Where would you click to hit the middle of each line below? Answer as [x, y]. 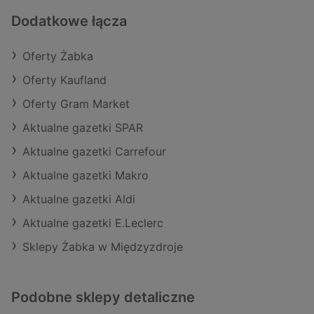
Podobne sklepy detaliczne [103, 297]
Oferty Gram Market [76, 104]
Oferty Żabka [58, 56]
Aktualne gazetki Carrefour [94, 151]
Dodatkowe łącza [69, 21]
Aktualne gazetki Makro [86, 175]
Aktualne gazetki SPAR [83, 128]
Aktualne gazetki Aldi [79, 199]
